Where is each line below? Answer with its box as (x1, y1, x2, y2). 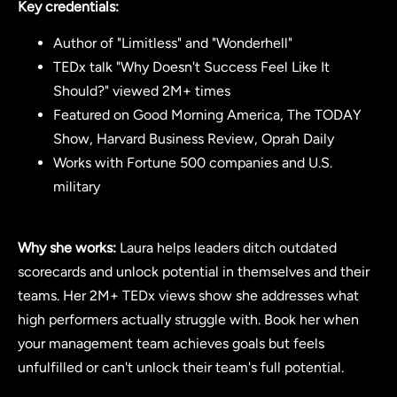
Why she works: (18, 238, 116, 256)
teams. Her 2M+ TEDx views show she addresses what (18, 286, 359, 304)
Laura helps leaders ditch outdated (116, 238, 337, 256)
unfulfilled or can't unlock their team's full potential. (18, 358, 344, 376)
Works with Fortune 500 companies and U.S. (53, 154, 332, 172)
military (53, 178, 100, 196)
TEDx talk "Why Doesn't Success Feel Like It (53, 58, 330, 76)
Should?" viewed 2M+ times (53, 82, 230, 100)
